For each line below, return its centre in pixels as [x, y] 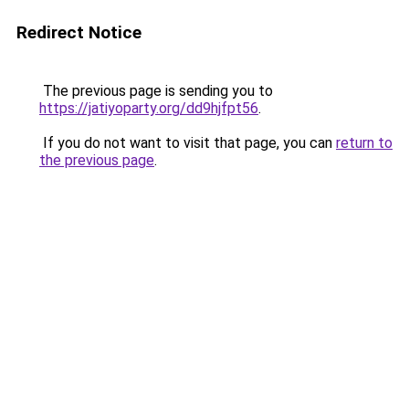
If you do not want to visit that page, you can [188, 143]
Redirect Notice [79, 32]
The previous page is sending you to [156, 91]
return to [364, 143]
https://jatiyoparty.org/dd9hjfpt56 [149, 108]
